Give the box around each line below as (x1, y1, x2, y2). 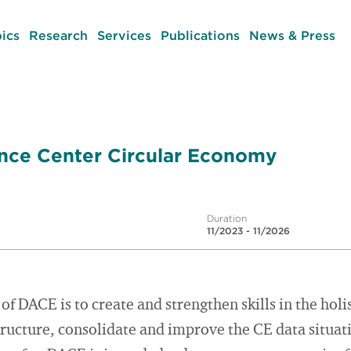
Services (96, 27, 151, 43)
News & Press (248, 27, 335, 43)
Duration (207, 212, 247, 224)
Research (28, 27, 88, 43)
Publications (160, 27, 240, 43)
